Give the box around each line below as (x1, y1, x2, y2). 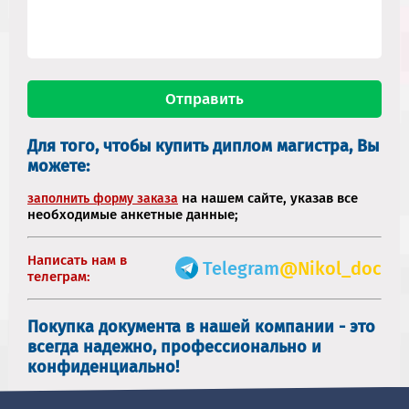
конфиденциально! (27, 356, 179, 377)
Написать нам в (27, 251, 127, 268)
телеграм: (27, 267, 90, 285)
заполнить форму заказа (27, 190, 178, 206)
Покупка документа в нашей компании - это (27, 316, 375, 337)
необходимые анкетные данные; (27, 205, 238, 223)
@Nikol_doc (279, 257, 382, 279)
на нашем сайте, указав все (178, 189, 358, 206)
